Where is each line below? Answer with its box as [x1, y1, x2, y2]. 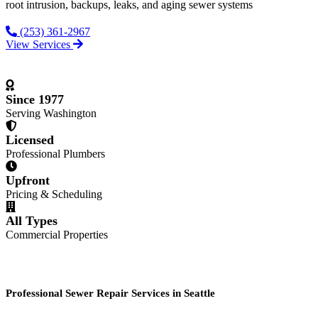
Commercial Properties [6, 228, 108, 241]
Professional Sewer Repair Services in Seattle [6, 287, 215, 300]
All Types [6, 213, 57, 228]
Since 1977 [6, 92, 64, 106]
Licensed [6, 132, 54, 147]
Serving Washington [6, 106, 97, 119]
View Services [6, 38, 70, 50]
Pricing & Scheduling [6, 187, 102, 200]
